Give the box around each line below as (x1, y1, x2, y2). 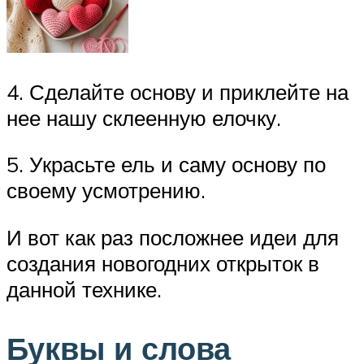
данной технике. (6, 275, 162, 302)
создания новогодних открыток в (6, 249, 319, 276)
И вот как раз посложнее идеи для (6, 223, 339, 250)
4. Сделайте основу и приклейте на (6, 78, 349, 105)
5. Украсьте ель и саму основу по (6, 151, 326, 178)
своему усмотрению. (6, 177, 206, 204)
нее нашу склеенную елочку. (6, 104, 281, 131)
